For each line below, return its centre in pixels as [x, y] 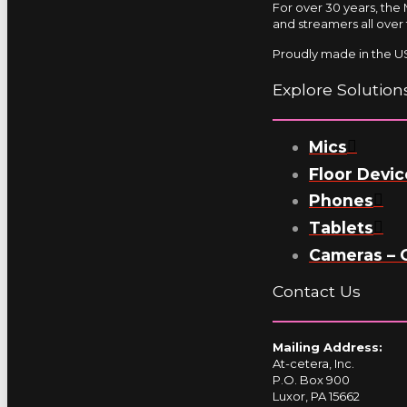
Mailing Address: [328, 347]
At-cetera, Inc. [313, 363]
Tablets [341, 228]
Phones [341, 201]
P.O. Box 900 [311, 379]
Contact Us [317, 291]
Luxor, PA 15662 [316, 396]
